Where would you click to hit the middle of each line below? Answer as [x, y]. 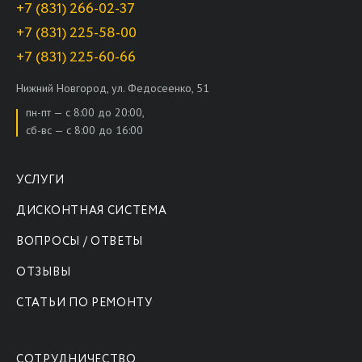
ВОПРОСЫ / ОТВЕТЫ [80, 241]
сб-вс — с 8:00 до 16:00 [84, 130]
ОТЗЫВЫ [44, 272]
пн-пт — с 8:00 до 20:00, [85, 112]
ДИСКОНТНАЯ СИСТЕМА [92, 210]
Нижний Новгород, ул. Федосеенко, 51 [113, 88]
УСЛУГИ [40, 180]
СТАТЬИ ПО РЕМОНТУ [84, 303]
